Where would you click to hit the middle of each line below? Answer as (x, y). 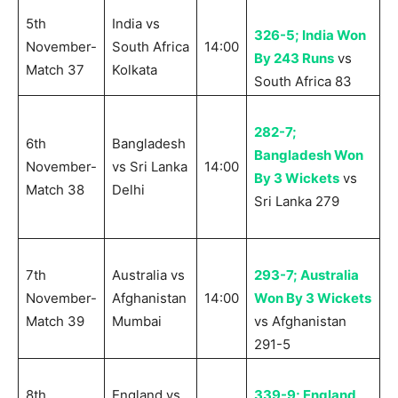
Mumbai (137, 322)
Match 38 (55, 190)
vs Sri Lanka (150, 167)
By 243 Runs (294, 59)
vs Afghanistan (300, 322)
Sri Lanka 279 (297, 202)
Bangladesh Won (309, 155)
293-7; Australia (306, 275)
